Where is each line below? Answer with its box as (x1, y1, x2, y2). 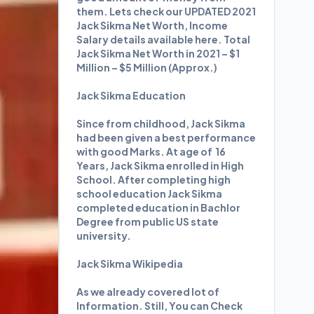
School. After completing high (76, 173, 231, 186)
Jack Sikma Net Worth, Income (76, 19, 228, 32)
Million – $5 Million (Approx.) (76, 61, 219, 74)
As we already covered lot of (76, 285, 219, 298)
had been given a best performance (76, 131, 256, 144)
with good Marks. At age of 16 (76, 145, 226, 158)
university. (76, 229, 131, 242)
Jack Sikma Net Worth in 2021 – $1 (76, 47, 240, 60)
